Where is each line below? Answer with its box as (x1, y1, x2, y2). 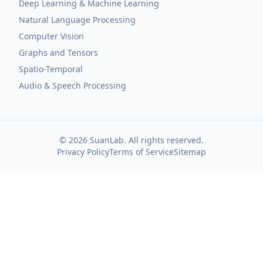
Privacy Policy (57, 146, 109, 157)
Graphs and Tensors (19, 47, 98, 58)
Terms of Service (109, 146, 174, 157)
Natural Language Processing (19, 14, 136, 25)
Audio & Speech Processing (19, 80, 126, 91)
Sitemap (174, 146, 206, 157)
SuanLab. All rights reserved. (87, 134, 204, 146)
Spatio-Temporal (19, 63, 83, 75)
